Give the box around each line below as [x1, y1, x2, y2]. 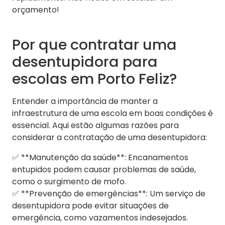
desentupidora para [12, 52, 158, 72]
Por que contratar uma [12, 35, 177, 55]
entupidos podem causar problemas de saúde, [12, 164, 196, 176]
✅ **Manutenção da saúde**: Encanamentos [12, 152, 188, 164]
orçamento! [12, 4, 59, 16]
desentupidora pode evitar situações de [12, 200, 169, 212]
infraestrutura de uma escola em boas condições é [12, 107, 213, 120]
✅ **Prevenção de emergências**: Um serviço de [12, 188, 205, 200]
